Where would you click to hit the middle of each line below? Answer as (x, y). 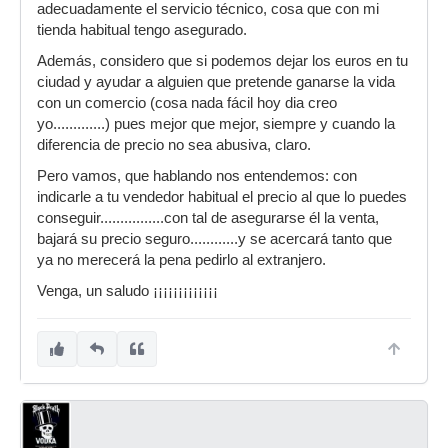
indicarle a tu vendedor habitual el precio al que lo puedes (222, 197)
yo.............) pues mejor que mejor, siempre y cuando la (216, 124)
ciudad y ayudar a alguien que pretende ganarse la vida (216, 82)
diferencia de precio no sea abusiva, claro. (174, 145)
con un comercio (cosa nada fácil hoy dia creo (187, 103)
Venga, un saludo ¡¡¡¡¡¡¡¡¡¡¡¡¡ (127, 291)
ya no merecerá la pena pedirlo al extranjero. (181, 260)
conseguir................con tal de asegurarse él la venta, (208, 218)
